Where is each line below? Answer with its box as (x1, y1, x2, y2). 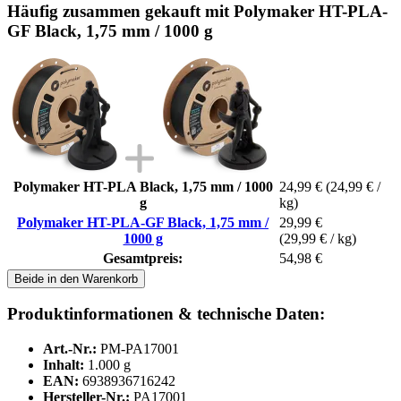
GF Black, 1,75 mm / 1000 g (7, 21, 213, 40)
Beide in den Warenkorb (14, 271, 138, 286)
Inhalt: (43, 357, 84, 373)
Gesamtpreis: (103, 250, 183, 266)
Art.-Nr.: (43, 341, 97, 357)
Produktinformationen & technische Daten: (7, 304, 325, 324)
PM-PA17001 (100, 341, 179, 357)
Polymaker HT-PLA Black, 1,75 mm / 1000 (13, 178, 273, 194)
